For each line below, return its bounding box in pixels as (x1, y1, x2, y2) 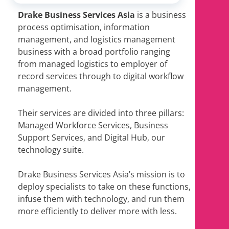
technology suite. (18, 144, 84, 156)
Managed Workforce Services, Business (18, 120, 168, 131)
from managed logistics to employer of (18, 58, 167, 70)
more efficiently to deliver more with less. (18, 205, 177, 217)
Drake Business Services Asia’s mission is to (18, 169, 185, 180)
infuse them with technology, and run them (18, 193, 185, 205)
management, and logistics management (18, 34, 175, 45)
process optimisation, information (18, 21, 150, 33)
